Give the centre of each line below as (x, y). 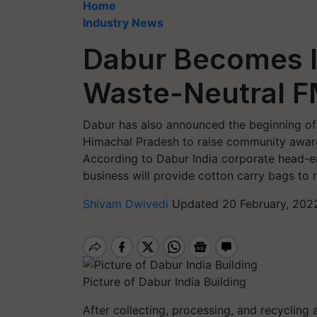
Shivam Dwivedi (127, 204)
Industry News (123, 23)
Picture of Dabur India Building (165, 281)
